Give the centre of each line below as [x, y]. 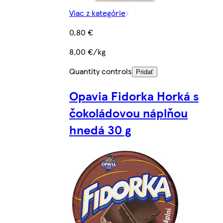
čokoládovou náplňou [128, 113]
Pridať [145, 72]
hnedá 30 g [100, 130]
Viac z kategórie [97, 13]
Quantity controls [101, 71]
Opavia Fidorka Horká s [134, 96]
